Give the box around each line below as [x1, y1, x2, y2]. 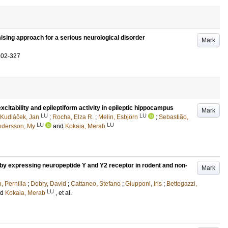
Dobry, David [31, 180, 66, 187]
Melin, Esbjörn [98, 113, 138, 121]
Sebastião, [159, 113, 188, 121]
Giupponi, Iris [125, 180, 162, 187]
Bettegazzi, [166, 180, 197, 187]
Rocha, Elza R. [52, 113, 94, 121]
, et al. [55, 189, 72, 196]
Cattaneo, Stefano [71, 180, 121, 187]
